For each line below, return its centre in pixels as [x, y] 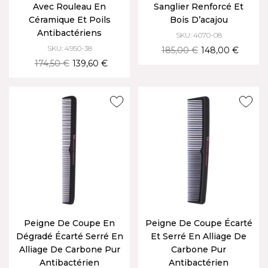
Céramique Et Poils [69, 20]
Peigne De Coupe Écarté [199, 223]
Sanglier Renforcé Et [199, 7]
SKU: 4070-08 [199, 35]
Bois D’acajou [199, 20]
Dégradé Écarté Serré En [69, 236]
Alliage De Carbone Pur [69, 249]
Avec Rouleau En [69, 7]
